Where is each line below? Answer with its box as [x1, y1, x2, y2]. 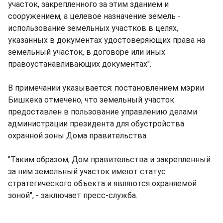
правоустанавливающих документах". [8, 59, 151, 69]
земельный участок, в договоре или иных [8, 47, 165, 57]
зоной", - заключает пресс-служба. [8, 191, 137, 200]
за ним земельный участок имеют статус [8, 167, 166, 176]
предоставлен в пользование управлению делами [8, 107, 197, 116]
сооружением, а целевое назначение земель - [8, 11, 181, 21]
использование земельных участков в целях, [8, 23, 178, 33]
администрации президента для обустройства [8, 119, 184, 128]
